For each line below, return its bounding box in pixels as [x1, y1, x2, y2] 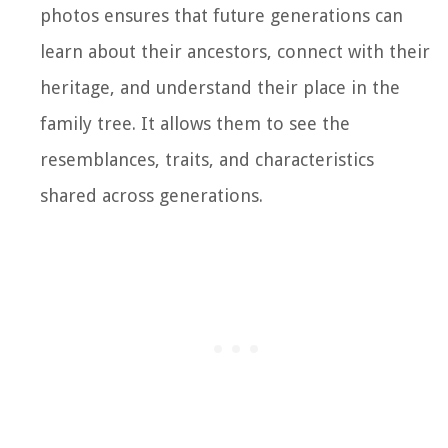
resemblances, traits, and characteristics [40, 148, 374, 170]
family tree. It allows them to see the [40, 112, 350, 134]
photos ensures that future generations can [40, 4, 403, 26]
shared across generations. [40, 184, 263, 206]
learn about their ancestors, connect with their [40, 40, 430, 62]
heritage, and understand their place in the [40, 76, 400, 98]
